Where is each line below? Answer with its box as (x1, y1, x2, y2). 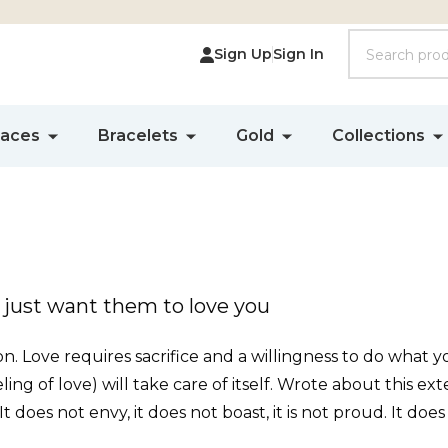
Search (348, 31, 404, 50)
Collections (332, 126, 425, 145)
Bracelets (98, 126, 178, 145)
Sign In (273, 45, 324, 63)
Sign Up (214, 45, 272, 63)
